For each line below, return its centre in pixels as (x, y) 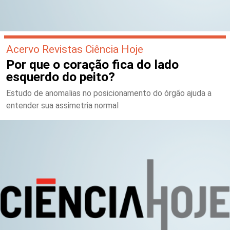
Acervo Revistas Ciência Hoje (75, 49)
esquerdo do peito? (61, 76)
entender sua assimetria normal (62, 105)
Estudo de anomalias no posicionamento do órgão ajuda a (109, 93)
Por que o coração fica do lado (92, 64)
